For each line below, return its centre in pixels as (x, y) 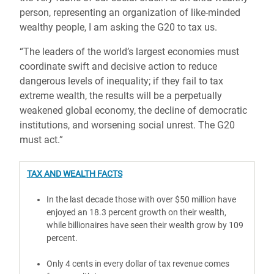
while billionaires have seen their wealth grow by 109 (145, 225)
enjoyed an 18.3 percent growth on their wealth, (136, 212)
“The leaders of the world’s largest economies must (129, 52)
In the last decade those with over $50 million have (141, 199)
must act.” (41, 140)
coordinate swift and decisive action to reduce (118, 66)
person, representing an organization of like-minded (130, 13)
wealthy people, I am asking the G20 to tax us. (120, 27)
